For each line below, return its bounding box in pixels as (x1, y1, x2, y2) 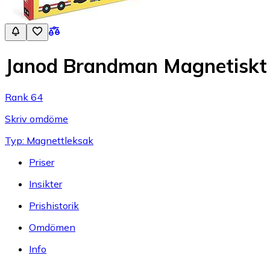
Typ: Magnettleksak (5, 134, 93, 146)
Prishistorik (29, 199, 79, 212)
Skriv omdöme (5, 112, 68, 125)
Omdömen (29, 221, 75, 233)
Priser (29, 155, 54, 168)
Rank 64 (5, 90, 43, 103)
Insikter (29, 177, 62, 190)
